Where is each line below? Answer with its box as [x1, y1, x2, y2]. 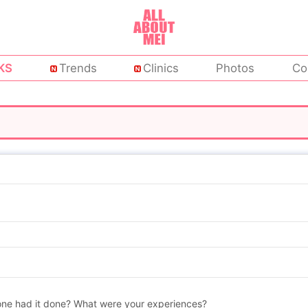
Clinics [143, 61, 179, 76]
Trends [58, 61, 97, 76]
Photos [216, 61, 255, 76]
